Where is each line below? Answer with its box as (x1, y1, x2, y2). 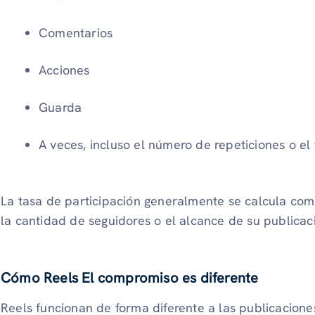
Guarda (39, 99, 82, 116)
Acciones (39, 62, 90, 79)
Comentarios (39, 25, 113, 41)
